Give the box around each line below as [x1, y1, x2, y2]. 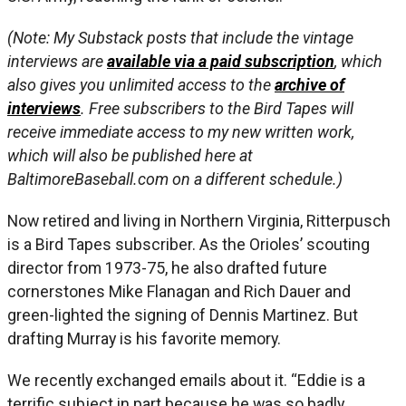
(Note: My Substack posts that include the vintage [7, 27, 353, 47]
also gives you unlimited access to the [7, 74, 275, 94]
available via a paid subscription [107, 51, 334, 71]
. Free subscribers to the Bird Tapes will [81, 98, 353, 118]
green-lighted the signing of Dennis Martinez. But [7, 304, 358, 324]
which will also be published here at [7, 145, 253, 165]
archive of [275, 74, 344, 94]
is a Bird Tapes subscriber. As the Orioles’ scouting [7, 234, 370, 254]
